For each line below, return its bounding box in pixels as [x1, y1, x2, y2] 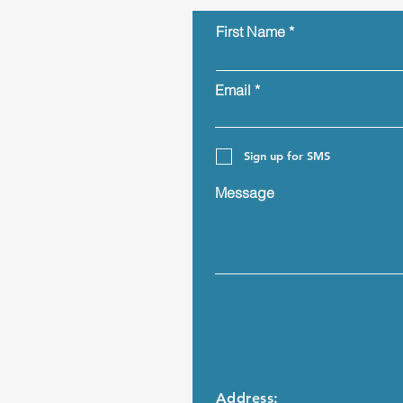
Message [215, 183, 274, 201]
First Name [216, 22, 285, 40]
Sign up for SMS [244, 148, 330, 164]
